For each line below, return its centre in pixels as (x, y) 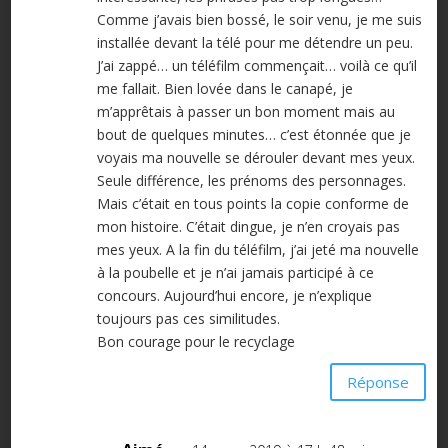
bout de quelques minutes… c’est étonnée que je (253, 135)
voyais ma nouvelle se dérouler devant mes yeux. (255, 158)
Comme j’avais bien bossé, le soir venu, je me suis (259, 20)
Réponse (378, 381)
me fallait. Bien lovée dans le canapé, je (224, 89)
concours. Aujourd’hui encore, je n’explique (234, 296)
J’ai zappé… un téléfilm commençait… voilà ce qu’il (256, 66)
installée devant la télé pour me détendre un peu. (254, 43)
